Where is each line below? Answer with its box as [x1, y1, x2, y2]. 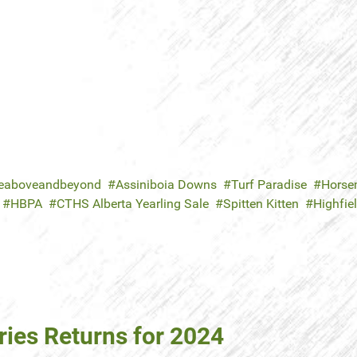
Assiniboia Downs [116, 177, 217, 193]
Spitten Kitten [223, 196, 299, 212]
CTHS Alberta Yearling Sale [57, 196, 209, 212]
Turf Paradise [231, 177, 307, 193]
